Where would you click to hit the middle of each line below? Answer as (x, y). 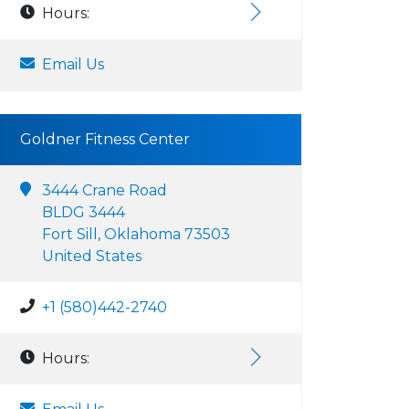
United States (92, 256)
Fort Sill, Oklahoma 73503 (136, 234)
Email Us (73, 64)
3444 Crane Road (105, 190)
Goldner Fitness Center (105, 139)
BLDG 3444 (84, 212)
